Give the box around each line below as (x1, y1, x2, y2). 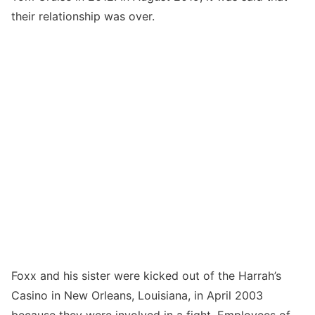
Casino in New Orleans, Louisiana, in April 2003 (11, 288, 263, 302)
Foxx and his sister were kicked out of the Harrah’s (11, 268, 281, 283)
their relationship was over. (11, 8, 155, 23)
